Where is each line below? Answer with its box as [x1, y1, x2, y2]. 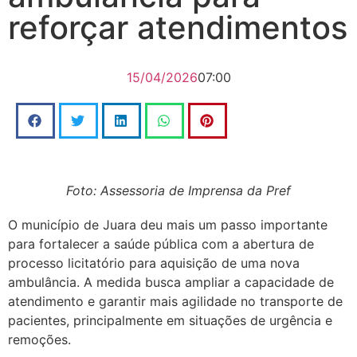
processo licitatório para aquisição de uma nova [8, 255, 300, 271]
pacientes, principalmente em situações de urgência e [8, 312, 332, 328]
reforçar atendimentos [8, 8, 347, 47]
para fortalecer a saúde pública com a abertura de [8, 236, 314, 252]
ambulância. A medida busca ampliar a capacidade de [8, 274, 334, 290]
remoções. [8, 331, 71, 347]
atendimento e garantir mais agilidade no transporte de [8, 293, 343, 309]
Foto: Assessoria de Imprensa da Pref [66, 182, 291, 198]
